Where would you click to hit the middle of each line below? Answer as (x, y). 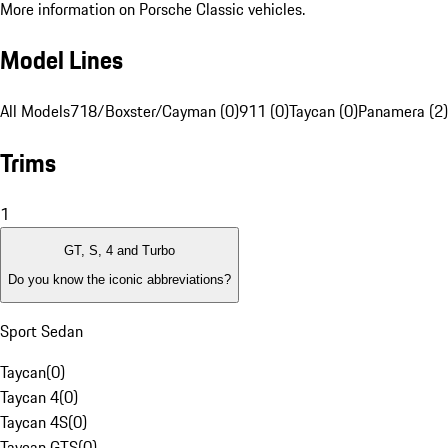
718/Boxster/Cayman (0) (154, 111)
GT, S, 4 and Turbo (119, 251)
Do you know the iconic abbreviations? (119, 279)
